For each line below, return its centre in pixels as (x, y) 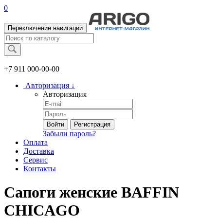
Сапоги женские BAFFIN (91, 192)
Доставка (39, 151)
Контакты (40, 169)
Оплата (36, 142)
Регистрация (92, 124)
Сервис (36, 160)
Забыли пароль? (69, 134)
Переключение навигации (45, 28)
